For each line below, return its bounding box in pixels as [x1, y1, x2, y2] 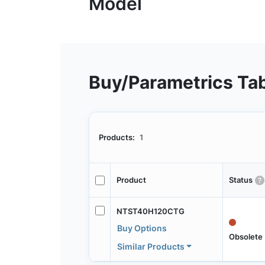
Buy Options [117, 222, 167, 233]
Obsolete [228, 231, 263, 241]
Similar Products [117, 241, 185, 251]
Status [228, 175, 253, 185]
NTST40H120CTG [116, 206, 185, 216]
